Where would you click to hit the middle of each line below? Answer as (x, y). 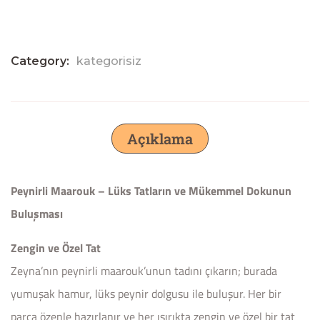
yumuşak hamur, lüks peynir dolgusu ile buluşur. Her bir (146, 293)
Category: (40, 61)
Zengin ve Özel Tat (56, 247)
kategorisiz (109, 61)
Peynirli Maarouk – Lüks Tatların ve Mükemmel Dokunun (151, 190)
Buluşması (37, 213)
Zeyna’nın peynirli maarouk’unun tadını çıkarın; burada (144, 270)
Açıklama (160, 138)
